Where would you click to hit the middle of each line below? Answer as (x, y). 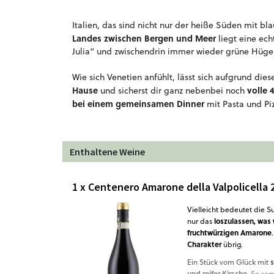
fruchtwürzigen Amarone (229, 232)
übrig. (232, 244)
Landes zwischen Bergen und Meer (144, 38)
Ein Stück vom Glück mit (229, 262)
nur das (201, 221)
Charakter (204, 244)
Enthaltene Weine (107, 152)
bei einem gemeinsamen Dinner (138, 103)
